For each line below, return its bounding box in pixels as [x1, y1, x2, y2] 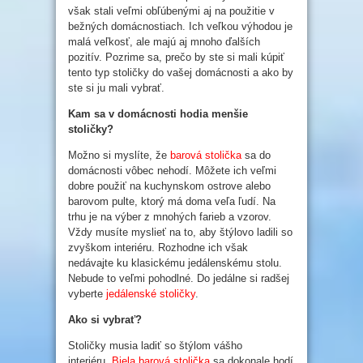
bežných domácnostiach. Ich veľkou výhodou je [68, 20, 293, 33]
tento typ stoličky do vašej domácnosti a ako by [68, 66, 293, 79]
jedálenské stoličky [103, 288, 195, 301]
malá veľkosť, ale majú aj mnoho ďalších [68, 36, 260, 49]
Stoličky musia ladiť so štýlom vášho [68, 340, 242, 352]
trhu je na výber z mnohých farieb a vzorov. [68, 211, 271, 224]
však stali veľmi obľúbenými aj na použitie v [68, 5, 275, 18]
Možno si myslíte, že [68, 149, 170, 162]
